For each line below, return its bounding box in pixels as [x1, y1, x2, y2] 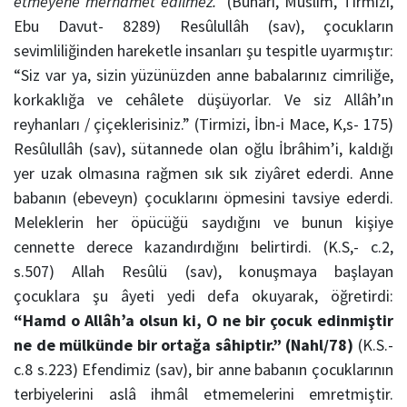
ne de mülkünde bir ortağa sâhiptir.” [14, 334, 286, 356]
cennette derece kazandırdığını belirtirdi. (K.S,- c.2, [14, 236, 393, 258]
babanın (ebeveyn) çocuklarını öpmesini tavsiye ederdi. [14, 187, 393, 209]
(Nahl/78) [285, 334, 354, 356]
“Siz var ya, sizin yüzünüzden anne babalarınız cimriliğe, [14, 65, 393, 86]
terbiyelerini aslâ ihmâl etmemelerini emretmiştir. [14, 383, 393, 405]
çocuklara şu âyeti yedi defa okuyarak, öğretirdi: [14, 285, 393, 307]
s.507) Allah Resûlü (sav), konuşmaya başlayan [14, 261, 393, 283]
